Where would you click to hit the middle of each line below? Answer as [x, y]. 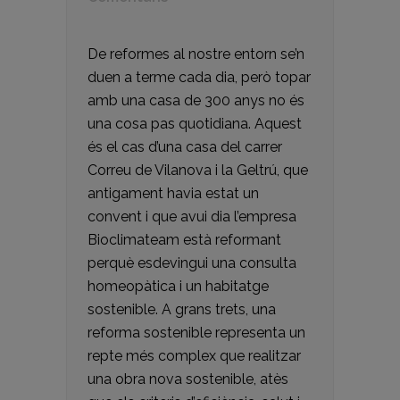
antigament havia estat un [173, 193]
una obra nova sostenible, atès [188, 379]
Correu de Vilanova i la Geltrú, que [198, 170]
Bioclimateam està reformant [184, 240]
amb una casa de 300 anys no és [196, 100]
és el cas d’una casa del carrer [185, 147]
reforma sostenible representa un [196, 333]
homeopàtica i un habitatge [178, 286]
